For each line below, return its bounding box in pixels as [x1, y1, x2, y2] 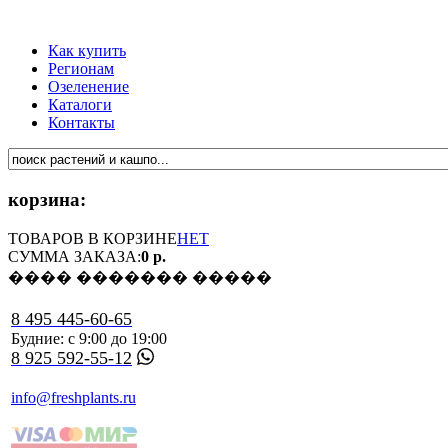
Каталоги [48, 96, 112, 113]
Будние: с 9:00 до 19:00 [11, 329, 167, 347]
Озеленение [48, 78, 129, 95]
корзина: [8, 189, 86, 211]
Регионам [48, 60, 114, 77]
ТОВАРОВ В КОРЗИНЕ [8, 229, 177, 247]
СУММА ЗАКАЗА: [8, 247, 141, 265]
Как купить [48, 42, 126, 59]
